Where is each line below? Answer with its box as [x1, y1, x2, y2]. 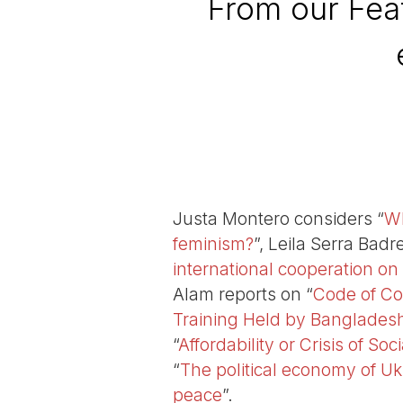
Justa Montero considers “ [173, 208, 384, 230]
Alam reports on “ [173, 283, 313, 306]
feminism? [173, 233, 254, 255]
